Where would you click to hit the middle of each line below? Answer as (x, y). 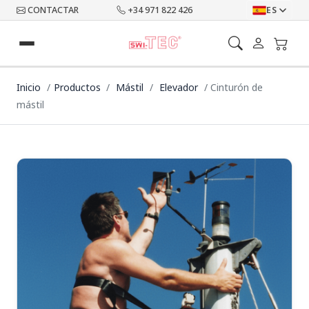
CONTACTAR (53, 10)
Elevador (180, 87)
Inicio (29, 87)
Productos (77, 87)
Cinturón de (237, 87)
